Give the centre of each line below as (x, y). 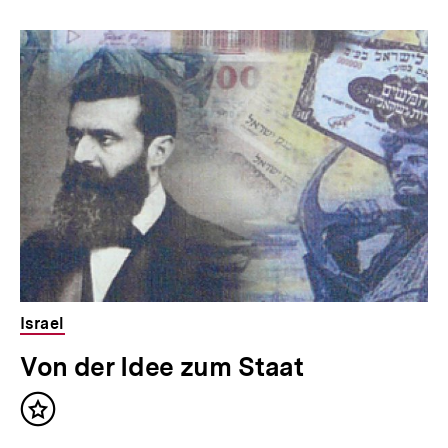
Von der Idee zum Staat (162, 366)
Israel (42, 323)
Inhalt (62, 418)
